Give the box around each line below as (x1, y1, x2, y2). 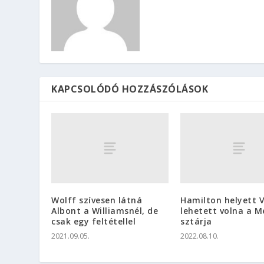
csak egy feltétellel (51, 216, 136, 227)
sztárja (180, 216, 212, 227)
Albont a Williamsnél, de (51, 205, 159, 217)
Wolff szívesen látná (51, 194, 143, 206)
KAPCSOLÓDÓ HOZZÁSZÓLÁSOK (51, 82, 209, 95)
